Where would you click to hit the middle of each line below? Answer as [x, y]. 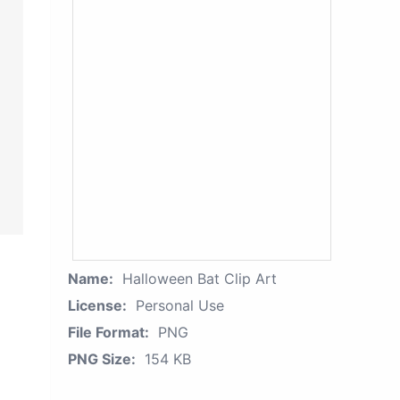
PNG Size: [102, 359]
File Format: [108, 332]
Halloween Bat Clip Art [200, 279]
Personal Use [180, 305]
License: [97, 305]
